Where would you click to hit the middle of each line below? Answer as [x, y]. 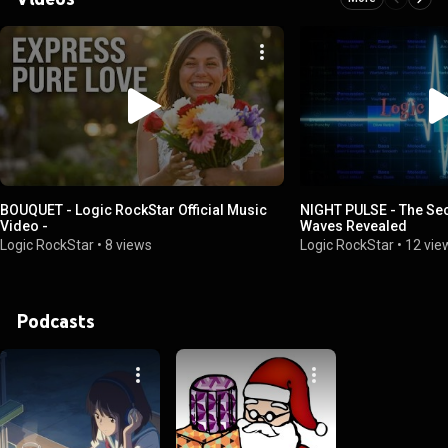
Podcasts [55, 320]
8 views [128, 244]
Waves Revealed [354, 225]
